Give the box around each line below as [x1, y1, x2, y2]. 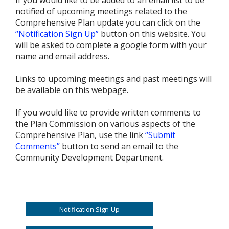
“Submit [145, 129, 175, 141]
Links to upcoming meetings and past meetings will [15, 73, 212, 84]
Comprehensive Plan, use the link [15, 129, 145, 141]
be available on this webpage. [15, 84, 128, 96]
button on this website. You [99, 28, 206, 39]
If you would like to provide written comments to [15, 106, 201, 118]
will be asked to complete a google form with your [15, 39, 207, 51]
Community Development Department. [15, 151, 166, 163]
